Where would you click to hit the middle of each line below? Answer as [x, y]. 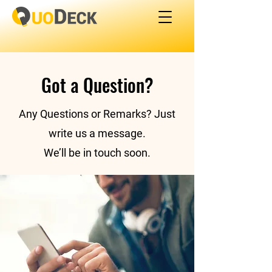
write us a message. [97, 133]
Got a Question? [97, 85]
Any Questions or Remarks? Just [97, 114]
